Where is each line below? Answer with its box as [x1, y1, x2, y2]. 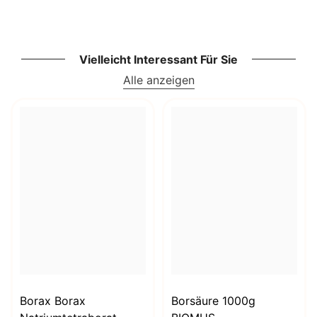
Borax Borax [20, 294, 86, 309]
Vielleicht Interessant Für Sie [79, 52, 238, 67]
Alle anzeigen [122, 73, 195, 88]
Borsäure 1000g [171, 294, 255, 309]
